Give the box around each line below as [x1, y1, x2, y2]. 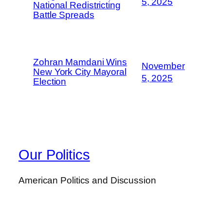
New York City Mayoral [33, 66, 127, 77]
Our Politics [18, 147, 90, 163]
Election [33, 76, 67, 87]
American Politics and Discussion [18, 175, 156, 186]
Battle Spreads [33, 9, 94, 20]
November [141, 60, 185, 71]
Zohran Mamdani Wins [33, 56, 127, 67]
